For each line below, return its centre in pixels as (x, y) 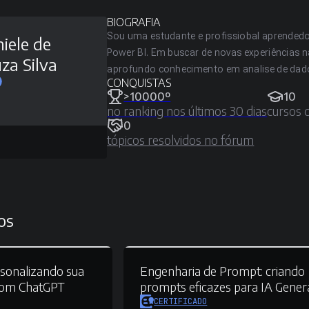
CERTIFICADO (181, 301)
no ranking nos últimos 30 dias (187, 111)
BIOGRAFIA (134, 22)
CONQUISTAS (140, 83)
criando (284, 271)
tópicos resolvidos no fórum (181, 140)
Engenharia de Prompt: (202, 271)
